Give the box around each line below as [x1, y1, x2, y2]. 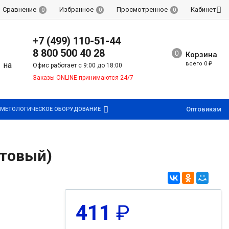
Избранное [59, 6, 94, 13]
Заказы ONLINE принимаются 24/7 [33, 74, 134, 81]
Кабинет [191, 6, 217, 13]
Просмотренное [117, 6, 168, 13]
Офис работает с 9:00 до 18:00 [33, 62, 123, 69]
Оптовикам [186, 105, 221, 113]
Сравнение [3, 6, 37, 13]
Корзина [185, 50, 217, 59]
